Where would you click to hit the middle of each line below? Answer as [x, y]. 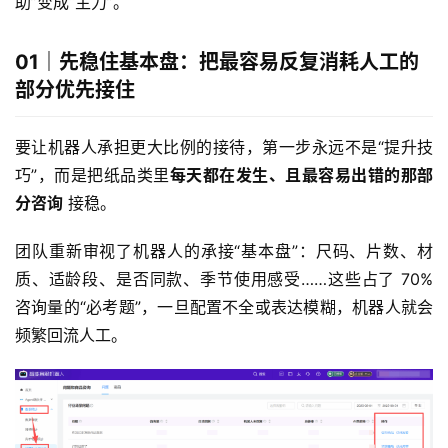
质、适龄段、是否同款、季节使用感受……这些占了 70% [224, 279]
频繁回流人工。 [71, 335]
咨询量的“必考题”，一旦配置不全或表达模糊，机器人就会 [224, 307]
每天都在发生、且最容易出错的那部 [301, 175]
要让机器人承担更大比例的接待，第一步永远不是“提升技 [224, 147]
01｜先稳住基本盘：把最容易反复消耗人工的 [217, 62]
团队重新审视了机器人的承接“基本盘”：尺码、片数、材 [224, 251]
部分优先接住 [75, 90]
